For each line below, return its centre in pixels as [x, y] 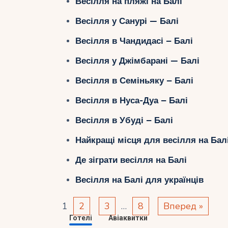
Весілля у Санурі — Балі [127, 21]
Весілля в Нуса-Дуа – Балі [131, 100]
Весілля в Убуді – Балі [124, 120]
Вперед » [183, 206]
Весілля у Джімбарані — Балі [137, 61]
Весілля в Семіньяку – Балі [134, 80]
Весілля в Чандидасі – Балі [134, 41]
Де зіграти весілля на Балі [131, 160]
